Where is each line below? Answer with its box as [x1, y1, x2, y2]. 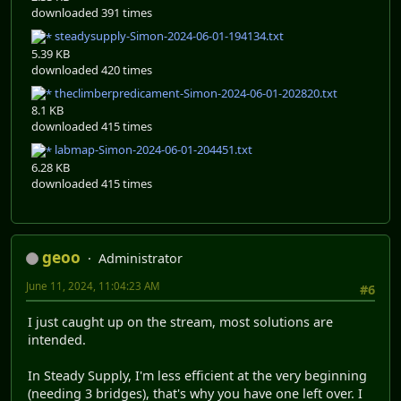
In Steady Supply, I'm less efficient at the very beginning [28, 367, 367, 385]
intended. [28, 331, 86, 349]
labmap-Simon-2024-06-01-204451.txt [52, 141, 252, 158]
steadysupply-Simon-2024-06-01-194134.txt [52, 28, 284, 45]
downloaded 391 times [31, 4, 152, 21]
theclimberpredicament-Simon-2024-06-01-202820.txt [52, 84, 337, 101]
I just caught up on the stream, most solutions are [28, 313, 333, 331]
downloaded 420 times [31, 61, 152, 78]
